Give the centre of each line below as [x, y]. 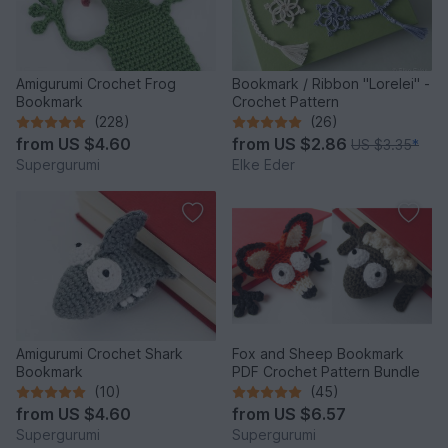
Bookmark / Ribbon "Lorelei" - [331, 84]
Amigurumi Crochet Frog [96, 84]
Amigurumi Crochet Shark [99, 354]
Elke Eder [263, 165]
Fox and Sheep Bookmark [318, 354]
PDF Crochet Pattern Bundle [326, 372]
